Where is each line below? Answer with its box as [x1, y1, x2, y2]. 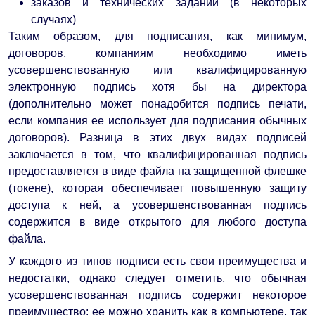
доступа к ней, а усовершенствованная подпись [8, 198, 307, 211]
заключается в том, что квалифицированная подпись [8, 148, 307, 160]
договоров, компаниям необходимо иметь [8, 46, 307, 59]
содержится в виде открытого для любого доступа [8, 215, 307, 228]
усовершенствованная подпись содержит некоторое [8, 288, 307, 301]
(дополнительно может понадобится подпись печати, [8, 97, 307, 110]
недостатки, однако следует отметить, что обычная [8, 271, 307, 284]
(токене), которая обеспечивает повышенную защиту [8, 181, 307, 194]
